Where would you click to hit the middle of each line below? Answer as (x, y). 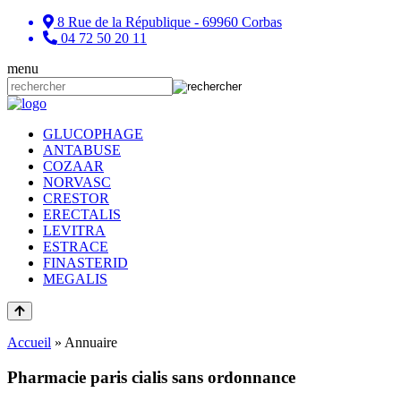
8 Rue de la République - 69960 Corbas (170, 22)
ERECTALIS (82, 214)
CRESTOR (76, 198)
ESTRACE (76, 247)
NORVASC (77, 182)
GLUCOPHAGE (93, 134)
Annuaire (91, 342)
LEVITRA (74, 230)
